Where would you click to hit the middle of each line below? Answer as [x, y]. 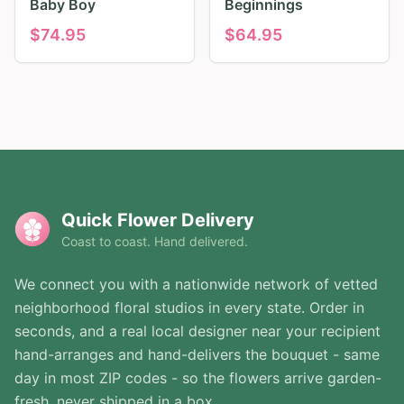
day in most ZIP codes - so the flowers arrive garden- [198, 378]
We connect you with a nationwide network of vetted [196, 285]
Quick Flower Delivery [158, 220]
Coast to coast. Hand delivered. [155, 242]
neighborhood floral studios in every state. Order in [189, 308]
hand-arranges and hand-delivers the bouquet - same [197, 355]
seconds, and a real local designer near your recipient [197, 331]
